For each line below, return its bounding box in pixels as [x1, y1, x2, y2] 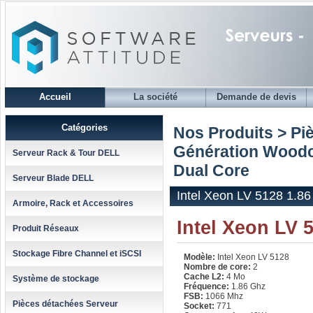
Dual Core [173, 161, 249, 180]
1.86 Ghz [229, 282, 265, 291]
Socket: [184, 301, 217, 311]
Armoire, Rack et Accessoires [13, 198, 133, 208]
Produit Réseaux [13, 224, 79, 233]
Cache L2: [184, 272, 224, 282]
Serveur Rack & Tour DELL [13, 148, 119, 158]
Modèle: [184, 252, 215, 262]
